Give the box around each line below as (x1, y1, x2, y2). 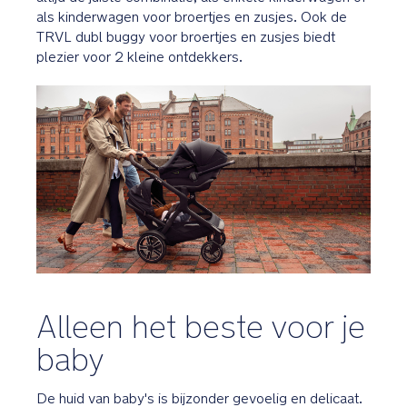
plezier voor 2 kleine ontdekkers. (36, 48, 243, 65)
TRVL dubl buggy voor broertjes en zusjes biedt (36, 28, 335, 45)
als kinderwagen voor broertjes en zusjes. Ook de (36, 8, 347, 25)
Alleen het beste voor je (36, 307, 365, 346)
